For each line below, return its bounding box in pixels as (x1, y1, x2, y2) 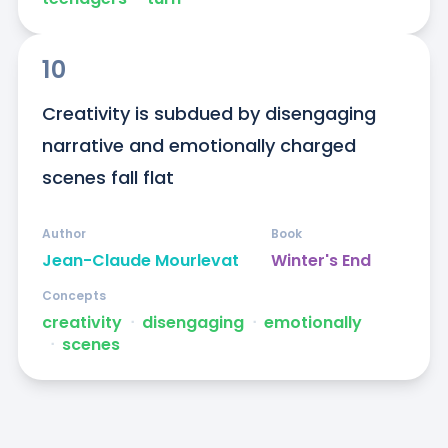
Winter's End (270, 249, 371, 273)
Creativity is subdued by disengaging (41, 101, 376, 127)
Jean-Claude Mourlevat (41, 249, 239, 273)
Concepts (41, 287, 106, 305)
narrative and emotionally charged (41, 133, 356, 159)
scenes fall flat (41, 165, 174, 191)
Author (41, 225, 86, 243)
